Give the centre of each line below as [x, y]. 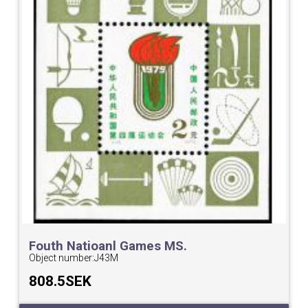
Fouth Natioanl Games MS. [108, 246]
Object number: [62, 258]
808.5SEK [60, 282]
